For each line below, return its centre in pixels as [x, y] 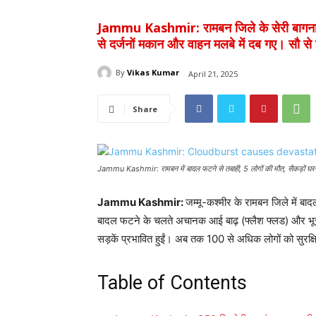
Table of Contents [172, 283]
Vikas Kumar [153, 73]
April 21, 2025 [213, 73]
